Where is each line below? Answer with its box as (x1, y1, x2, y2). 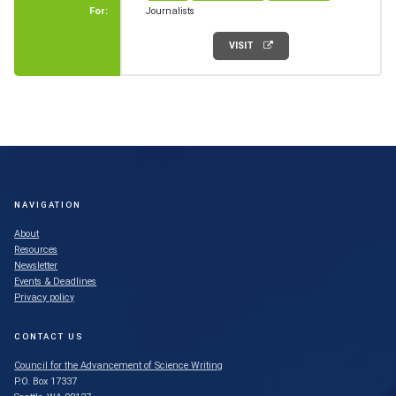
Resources (14, 244, 58, 256)
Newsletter (14, 260, 58, 272)
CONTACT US (14, 331, 83, 342)
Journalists (145, 4, 194, 17)
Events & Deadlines (14, 276, 97, 288)
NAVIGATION (14, 200, 81, 210)
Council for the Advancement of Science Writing (14, 360, 224, 372)
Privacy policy (14, 292, 75, 304)
